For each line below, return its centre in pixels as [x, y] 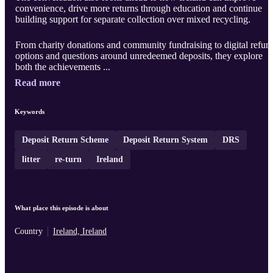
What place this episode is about [62, 208]
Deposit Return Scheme [65, 140]
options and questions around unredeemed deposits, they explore [139, 56]
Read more [37, 83]
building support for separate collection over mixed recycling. [133, 19]
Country [29, 232]
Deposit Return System [165, 140]
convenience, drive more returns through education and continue [139, 9]
